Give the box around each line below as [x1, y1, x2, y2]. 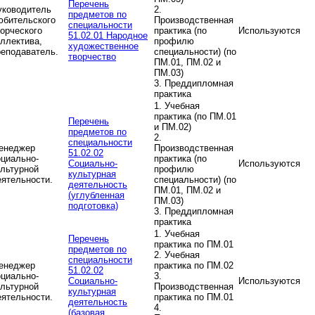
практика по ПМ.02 [154, 260, 233, 271]
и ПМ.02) [154, 122, 191, 133]
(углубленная [68, 190, 124, 201]
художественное [68, 41, 139, 52]
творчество [68, 51, 116, 63]
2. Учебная [154, 250, 200, 261]
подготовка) [68, 200, 118, 212]
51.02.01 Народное [68, 30, 148, 41]
